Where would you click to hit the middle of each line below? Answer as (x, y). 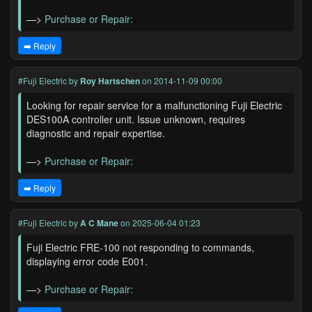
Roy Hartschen (110, 81)
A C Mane (99, 223)
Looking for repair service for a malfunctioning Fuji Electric (154, 105)
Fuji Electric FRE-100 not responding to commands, (140, 247)
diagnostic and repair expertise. (96, 133)
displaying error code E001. (87, 261)
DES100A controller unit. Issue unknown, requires (136, 119)
